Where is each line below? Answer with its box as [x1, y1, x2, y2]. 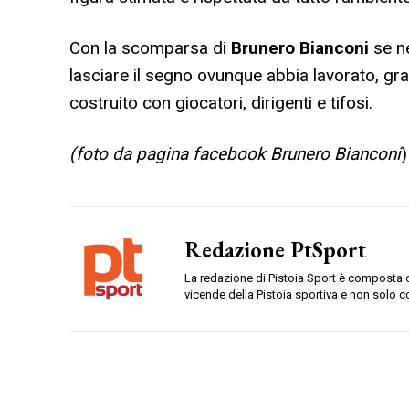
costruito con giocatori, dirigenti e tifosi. [69, 92, 372, 114]
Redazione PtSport [184, 236, 366, 265]
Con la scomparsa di [69, 37, 231, 59]
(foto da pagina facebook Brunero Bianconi [69, 143, 401, 165]
